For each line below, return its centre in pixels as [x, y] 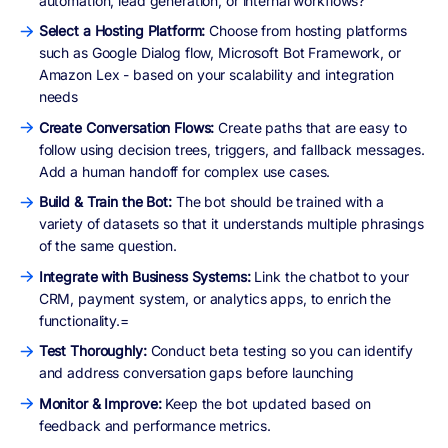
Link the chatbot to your [331, 276]
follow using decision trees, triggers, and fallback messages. [231, 149]
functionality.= [83, 320]
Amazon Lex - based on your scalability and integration [216, 75]
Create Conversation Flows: [128, 127]
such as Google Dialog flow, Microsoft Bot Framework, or [219, 53]
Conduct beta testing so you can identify [281, 351]
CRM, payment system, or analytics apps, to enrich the [214, 298]
